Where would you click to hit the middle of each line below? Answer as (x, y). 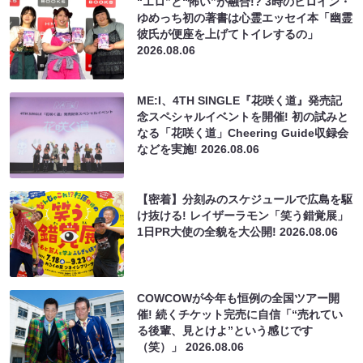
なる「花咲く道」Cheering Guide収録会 (243, 132)
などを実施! (169, 149)
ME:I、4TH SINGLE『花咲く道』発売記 (240, 100)
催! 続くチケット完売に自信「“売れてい (240, 314)
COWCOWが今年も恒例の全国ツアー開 (239, 298)
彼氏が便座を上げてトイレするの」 (228, 34)
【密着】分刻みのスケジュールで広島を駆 (245, 199)
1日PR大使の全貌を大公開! (209, 231)
